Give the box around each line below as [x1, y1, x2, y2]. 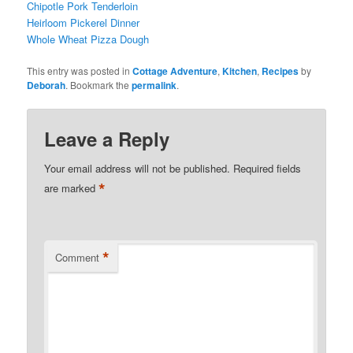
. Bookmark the [65, 78, 132, 92]
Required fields [233, 160, 302, 176]
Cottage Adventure [132, 64, 218, 79]
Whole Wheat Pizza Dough [27, 32, 150, 47]
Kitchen [222, 64, 258, 79]
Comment [55, 249, 100, 265]
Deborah [27, 78, 66, 93]
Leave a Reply [44, 124, 170, 152]
